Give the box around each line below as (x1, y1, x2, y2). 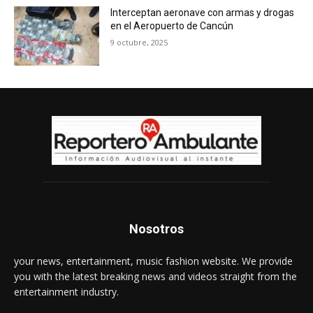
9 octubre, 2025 (110, 36, 168, 48)
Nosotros (129, 221, 184, 237)
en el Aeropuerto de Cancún (110, 20, 234, 31)
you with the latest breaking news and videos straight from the (14, 270, 297, 284)
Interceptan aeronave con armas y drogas (110, 6, 295, 18)
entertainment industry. (14, 285, 119, 299)
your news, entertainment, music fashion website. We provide (14, 254, 293, 268)
